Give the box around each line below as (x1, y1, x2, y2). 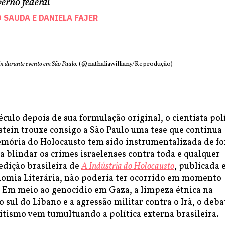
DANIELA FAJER (39, 13, 98, 23)
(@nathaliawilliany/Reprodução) (77, 60, 173, 69)
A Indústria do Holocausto (81, 160, 174, 173)
